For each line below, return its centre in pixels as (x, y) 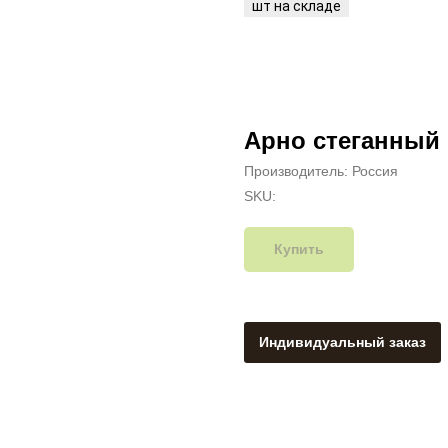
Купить (299, 249)
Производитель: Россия (321, 171)
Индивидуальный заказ (342, 342)
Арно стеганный (342, 140)
